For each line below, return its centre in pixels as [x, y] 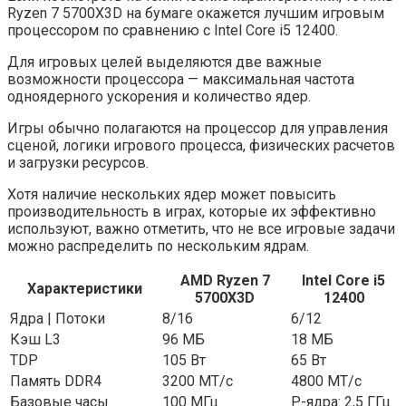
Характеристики [84, 289]
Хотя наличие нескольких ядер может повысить [172, 195]
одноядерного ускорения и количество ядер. [159, 97]
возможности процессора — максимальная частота [181, 80]
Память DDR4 [56, 382]
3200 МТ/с [198, 382]
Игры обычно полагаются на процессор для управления [198, 129]
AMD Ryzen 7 [225, 281]
